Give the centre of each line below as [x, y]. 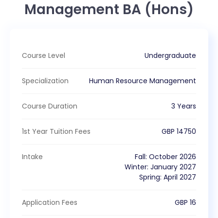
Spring [150, 177]
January [164, 167]
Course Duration [50, 106]
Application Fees [50, 202]
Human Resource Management [143, 81]
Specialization [45, 81]
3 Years [184, 106]
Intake [32, 156]
